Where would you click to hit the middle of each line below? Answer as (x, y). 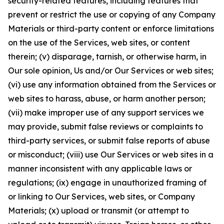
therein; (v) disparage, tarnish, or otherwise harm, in (107, 56)
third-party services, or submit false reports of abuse (109, 140)
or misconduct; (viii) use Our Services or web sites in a (111, 154)
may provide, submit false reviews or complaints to (105, 126)
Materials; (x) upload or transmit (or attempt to (98, 210)
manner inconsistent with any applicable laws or (100, 168)
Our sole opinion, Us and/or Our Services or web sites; (111, 70)
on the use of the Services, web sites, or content (99, 42)
